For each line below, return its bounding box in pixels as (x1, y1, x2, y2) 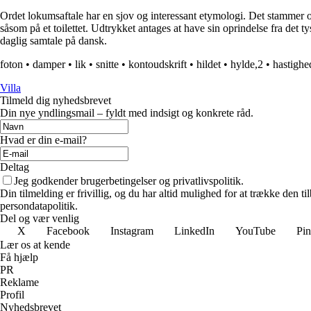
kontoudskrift (128, 58, 187, 71)
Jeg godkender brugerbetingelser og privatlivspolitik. (14, 175, 244, 187)
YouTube (235, 225, 276, 237)
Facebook (47, 225, 90, 237)
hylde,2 (230, 58, 263, 71)
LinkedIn (174, 225, 215, 237)
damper (33, 58, 65, 71)
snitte (96, 58, 119, 71)
